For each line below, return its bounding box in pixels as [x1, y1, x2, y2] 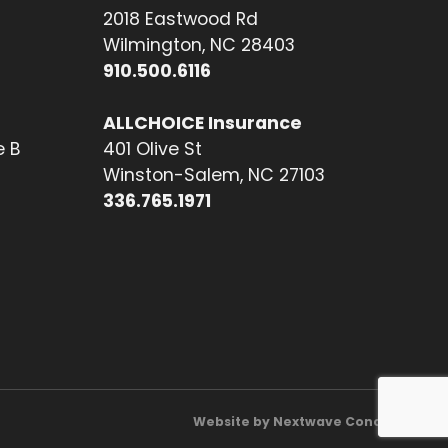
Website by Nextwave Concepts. [193, 413, 416, 431]
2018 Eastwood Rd [103, 6, 259, 31]
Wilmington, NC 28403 [103, 32, 296, 57]
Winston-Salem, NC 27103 [103, 163, 326, 188]
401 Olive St [103, 137, 203, 162]
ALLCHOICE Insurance [103, 111, 303, 136]
